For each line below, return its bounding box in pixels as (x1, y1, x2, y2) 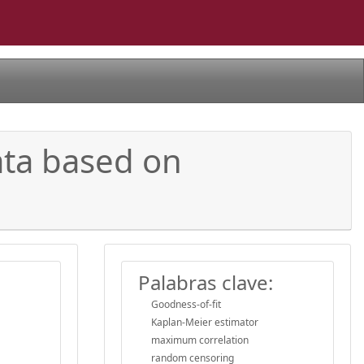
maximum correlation (151, 332, 249, 347)
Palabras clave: (138, 268, 273, 296)
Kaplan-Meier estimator (151, 314, 258, 329)
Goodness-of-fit (151, 297, 221, 311)
